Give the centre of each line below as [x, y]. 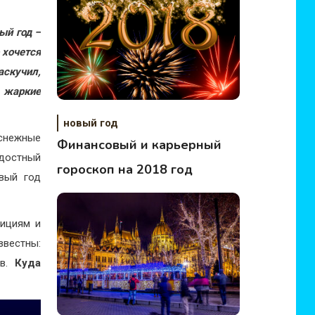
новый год [91, 123]
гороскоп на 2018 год [125, 169]
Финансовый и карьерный [140, 145]
